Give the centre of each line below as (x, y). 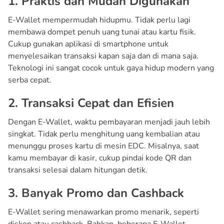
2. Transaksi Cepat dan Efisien (91, 103)
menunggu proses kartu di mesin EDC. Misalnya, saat (103, 146)
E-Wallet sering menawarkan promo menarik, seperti (103, 212)
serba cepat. (30, 80)
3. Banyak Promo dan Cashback (96, 193)
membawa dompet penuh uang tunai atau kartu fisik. (102, 32)
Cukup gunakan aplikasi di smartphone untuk (88, 44)
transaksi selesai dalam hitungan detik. (78, 170)
